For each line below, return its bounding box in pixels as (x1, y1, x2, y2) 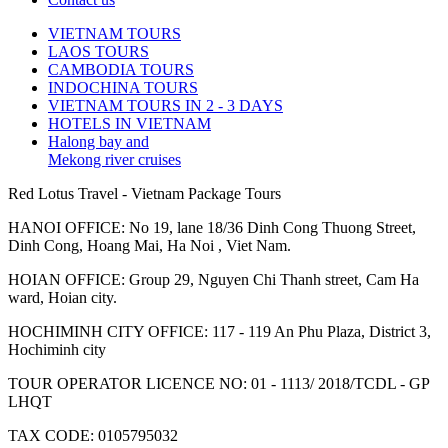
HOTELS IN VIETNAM (48, 115, 211, 133)
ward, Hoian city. (8, 289, 117, 307)
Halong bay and (48, 133, 149, 151)
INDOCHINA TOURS (48, 79, 198, 97)
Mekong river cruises (48, 151, 181, 169)
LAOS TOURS (48, 43, 149, 61)
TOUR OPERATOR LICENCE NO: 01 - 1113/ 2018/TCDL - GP (8, 375, 429, 393)
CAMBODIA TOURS (48, 61, 194, 79)
